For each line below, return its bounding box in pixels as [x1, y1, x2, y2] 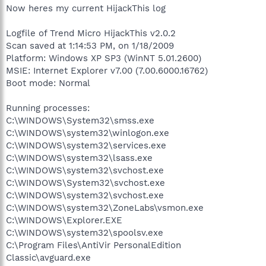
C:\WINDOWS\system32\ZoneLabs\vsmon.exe [6, 202, 204, 213]
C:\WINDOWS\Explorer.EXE [6, 214, 122, 226]
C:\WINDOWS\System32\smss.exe [6, 115, 154, 126]
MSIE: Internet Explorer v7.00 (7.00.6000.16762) [6, 65, 208, 76]
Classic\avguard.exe [6, 252, 91, 263]
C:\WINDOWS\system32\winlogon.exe [6, 127, 169, 138]
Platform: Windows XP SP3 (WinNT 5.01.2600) [6, 52, 201, 64]
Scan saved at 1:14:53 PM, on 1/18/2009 [6, 40, 174, 51]
